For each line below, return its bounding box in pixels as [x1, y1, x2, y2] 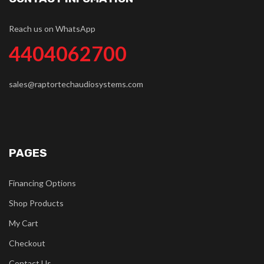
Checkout [9, 238, 45, 248]
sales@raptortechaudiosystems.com [9, 79, 143, 89]
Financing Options [9, 178, 76, 188]
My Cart [9, 218, 38, 228]
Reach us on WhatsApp [9, 24, 95, 34]
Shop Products [9, 198, 64, 208]
